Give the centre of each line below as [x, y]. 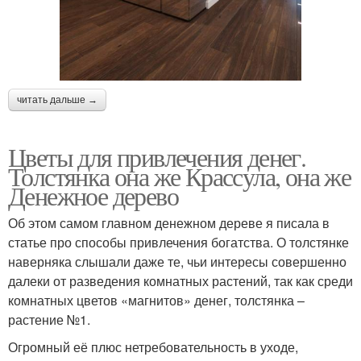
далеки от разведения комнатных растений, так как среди [180, 281]
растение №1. [49, 320]
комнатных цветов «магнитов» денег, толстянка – [156, 301]
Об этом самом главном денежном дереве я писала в [169, 223]
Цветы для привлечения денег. [157, 157]
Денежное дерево [93, 196]
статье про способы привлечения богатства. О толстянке [178, 243]
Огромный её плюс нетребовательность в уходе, [153, 347]
